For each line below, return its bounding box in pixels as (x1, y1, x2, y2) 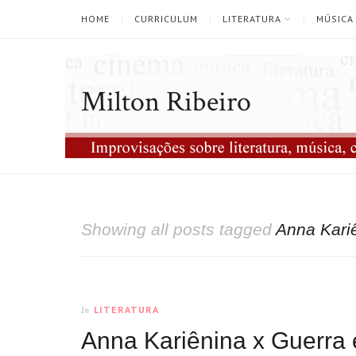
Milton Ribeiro (81, 83, 251, 121)
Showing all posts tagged (81, 220, 276, 238)
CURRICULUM (134, 13, 198, 25)
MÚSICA (316, 13, 354, 25)
